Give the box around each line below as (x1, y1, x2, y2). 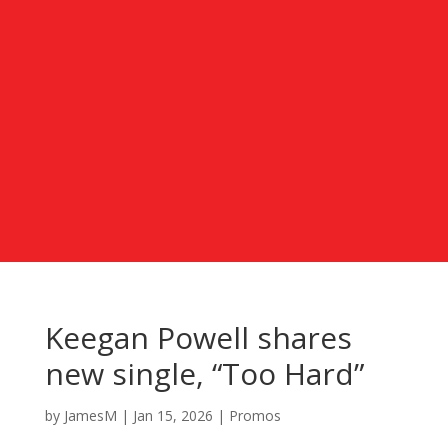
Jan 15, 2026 (132, 405, 213, 425)
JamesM (63, 405, 117, 425)
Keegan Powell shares (44, 316, 352, 358)
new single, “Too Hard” (44, 352, 364, 394)
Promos (228, 405, 281, 425)
